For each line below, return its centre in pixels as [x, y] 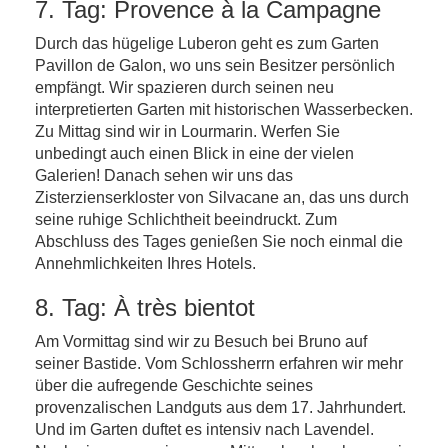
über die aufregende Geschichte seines [174, 385]
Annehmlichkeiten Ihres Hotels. [145, 263]
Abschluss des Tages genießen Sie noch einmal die [219, 241]
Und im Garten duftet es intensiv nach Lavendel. [204, 429]
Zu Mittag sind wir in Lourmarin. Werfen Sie [187, 131]
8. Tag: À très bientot [145, 307]
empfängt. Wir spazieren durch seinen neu [184, 87]
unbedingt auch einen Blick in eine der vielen [194, 153]
